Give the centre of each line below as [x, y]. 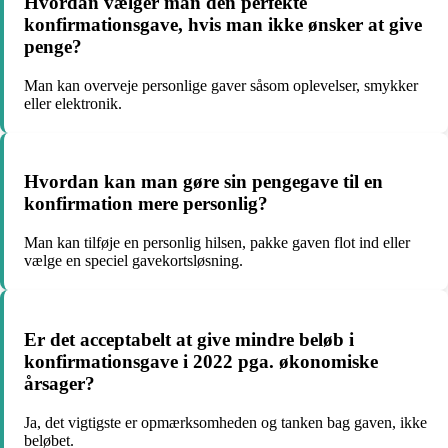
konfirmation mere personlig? [146, 204]
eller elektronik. [73, 103]
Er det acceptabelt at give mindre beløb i [189, 339]
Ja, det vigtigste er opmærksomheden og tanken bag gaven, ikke [225, 422]
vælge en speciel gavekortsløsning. [133, 261]
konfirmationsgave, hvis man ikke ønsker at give [223, 24]
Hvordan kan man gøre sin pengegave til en [203, 182]
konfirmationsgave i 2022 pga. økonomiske [201, 361]
